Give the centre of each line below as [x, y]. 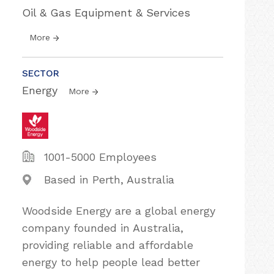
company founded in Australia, [103, 228]
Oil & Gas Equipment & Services [106, 13]
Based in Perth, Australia [109, 180]
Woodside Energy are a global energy [119, 211]
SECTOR [41, 73]
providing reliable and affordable [108, 245]
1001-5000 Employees [100, 157]
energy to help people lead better [111, 262]
